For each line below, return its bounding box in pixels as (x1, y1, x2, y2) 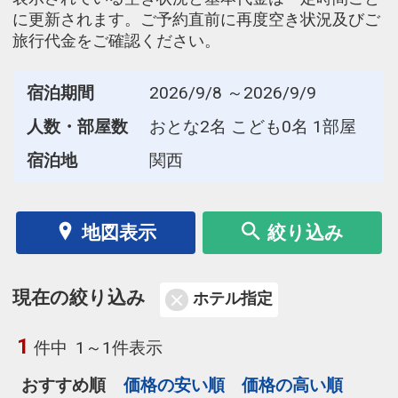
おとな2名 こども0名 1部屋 (149, 115, 357, 137)
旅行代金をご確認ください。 (12, 31, 220, 50)
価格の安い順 (123, 374, 225, 395)
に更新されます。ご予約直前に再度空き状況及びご (12, 10, 380, 28)
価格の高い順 (241, 374, 343, 395)
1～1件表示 (76, 337, 163, 358)
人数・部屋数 (26, 115, 128, 137)
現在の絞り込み (12, 287, 146, 309)
